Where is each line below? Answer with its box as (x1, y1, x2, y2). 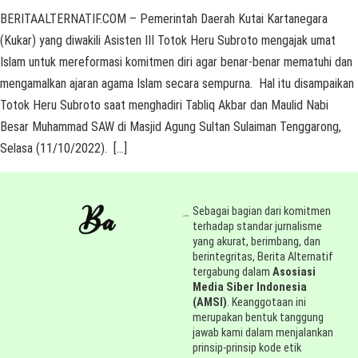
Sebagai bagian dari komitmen (193, 205, 332, 219)
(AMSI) (193, 296, 228, 310)
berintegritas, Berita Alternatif (193, 250, 334, 265)
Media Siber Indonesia (193, 280, 308, 295)
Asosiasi (272, 265, 316, 280)
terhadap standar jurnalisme (193, 220, 323, 234)
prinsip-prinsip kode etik (193, 341, 302, 356)
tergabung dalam (193, 265, 273, 280)
